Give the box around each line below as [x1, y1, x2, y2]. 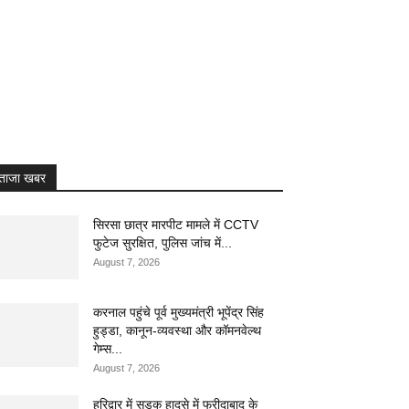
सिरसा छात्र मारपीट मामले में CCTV [93, 217, 258, 232]
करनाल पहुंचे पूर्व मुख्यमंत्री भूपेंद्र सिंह [93, 305, 264, 320]
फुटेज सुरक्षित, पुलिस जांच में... [93, 236, 232, 250]
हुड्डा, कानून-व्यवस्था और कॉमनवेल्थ [93, 323, 261, 338]
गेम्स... [93, 341, 122, 356]
